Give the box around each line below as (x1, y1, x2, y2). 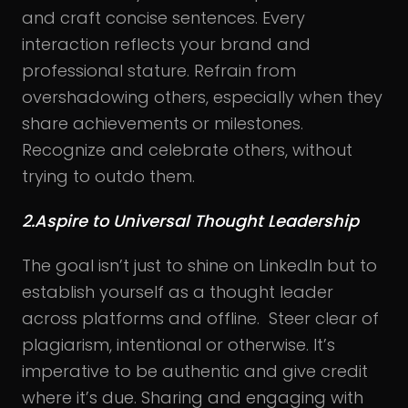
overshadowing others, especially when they (22, 85, 382, 108)
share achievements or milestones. (22, 111, 303, 135)
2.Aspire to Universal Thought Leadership (22, 209, 359, 232)
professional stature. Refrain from (22, 58, 296, 82)
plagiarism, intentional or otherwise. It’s (22, 332, 335, 356)
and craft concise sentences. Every (22, 5, 305, 29)
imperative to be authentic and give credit (22, 359, 368, 382)
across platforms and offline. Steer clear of (22, 306, 379, 330)
